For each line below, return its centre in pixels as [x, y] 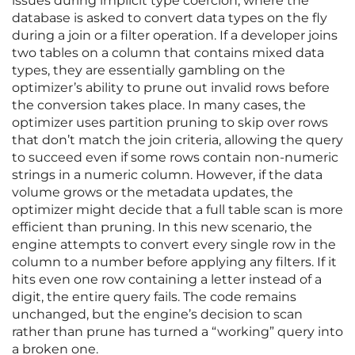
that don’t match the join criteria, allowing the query [177, 140]
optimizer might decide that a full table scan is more [177, 210]
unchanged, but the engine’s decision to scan [157, 315]
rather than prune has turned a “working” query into [177, 332]
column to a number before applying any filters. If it [174, 262]
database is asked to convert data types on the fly [170, 18]
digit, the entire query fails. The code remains [154, 297]
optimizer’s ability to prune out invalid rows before [171, 88]
